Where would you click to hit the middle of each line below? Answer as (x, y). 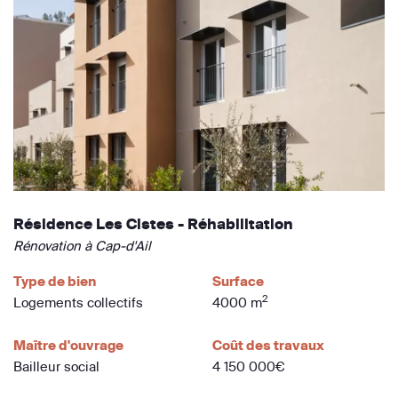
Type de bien (55, 281)
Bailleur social (56, 366)
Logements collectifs (78, 302)
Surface (238, 281)
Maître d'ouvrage (68, 345)
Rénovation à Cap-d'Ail (82, 245)
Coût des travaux (268, 345)
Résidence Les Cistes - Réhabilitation (153, 223)
